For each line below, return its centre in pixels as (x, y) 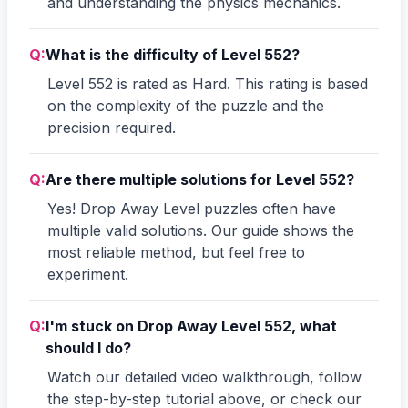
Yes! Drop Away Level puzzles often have (192, 208)
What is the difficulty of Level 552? (173, 54)
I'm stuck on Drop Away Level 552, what (191, 326)
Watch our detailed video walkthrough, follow (204, 377)
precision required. (112, 127)
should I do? (88, 347)
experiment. (88, 274)
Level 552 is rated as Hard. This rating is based (208, 83)
